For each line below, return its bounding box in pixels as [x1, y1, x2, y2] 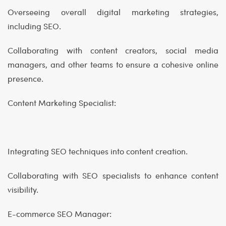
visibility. [8, 184, 38, 196]
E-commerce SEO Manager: [8, 208, 111, 220]
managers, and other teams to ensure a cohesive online [8, 59, 218, 71]
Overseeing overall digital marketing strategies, [8, 6, 218, 18]
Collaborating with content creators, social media [8, 44, 218, 56]
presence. [8, 73, 43, 85]
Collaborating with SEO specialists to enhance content [8, 169, 218, 182]
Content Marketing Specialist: [8, 97, 116, 109]
